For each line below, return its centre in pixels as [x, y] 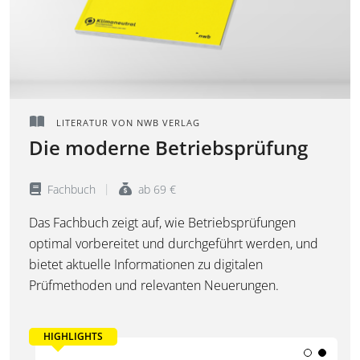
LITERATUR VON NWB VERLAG [127, 123]
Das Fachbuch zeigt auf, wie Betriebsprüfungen [162, 223]
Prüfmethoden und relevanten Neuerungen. [154, 286]
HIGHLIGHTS [73, 337]
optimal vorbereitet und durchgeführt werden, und [174, 244]
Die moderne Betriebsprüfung [168, 148]
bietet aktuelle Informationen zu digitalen [146, 265]
